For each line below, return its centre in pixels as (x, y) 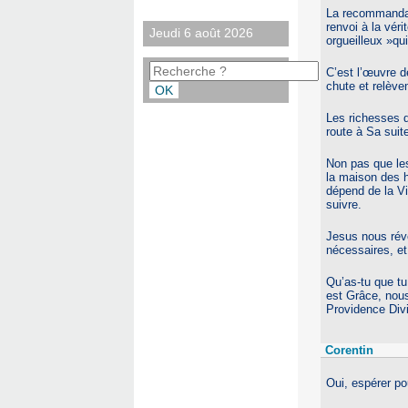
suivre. (344, 204)
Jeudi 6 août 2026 (202, 33)
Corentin (349, 350)
